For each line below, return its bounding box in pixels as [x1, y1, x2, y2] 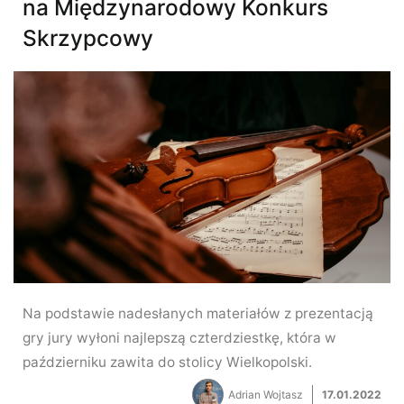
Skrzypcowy [23, 23, 153, 51]
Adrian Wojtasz [228, 387, 303, 401]
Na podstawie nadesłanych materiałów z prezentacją [23, 304, 373, 322]
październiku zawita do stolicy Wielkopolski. [23, 353, 312, 371]
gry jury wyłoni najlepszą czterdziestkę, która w [23, 328, 336, 346]
